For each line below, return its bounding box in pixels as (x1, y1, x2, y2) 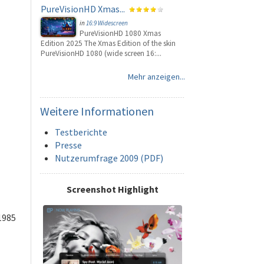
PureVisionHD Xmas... (41, 3, 125, 15)
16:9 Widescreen (86, 19, 128, 27)
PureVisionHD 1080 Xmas (80, 28, 161, 38)
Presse (55, 139, 82, 151)
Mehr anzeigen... (128, 71, 185, 82)
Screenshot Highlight (67, 183, 159, 195)
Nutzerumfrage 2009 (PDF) (55, 152, 163, 164)
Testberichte (55, 126, 107, 138)
